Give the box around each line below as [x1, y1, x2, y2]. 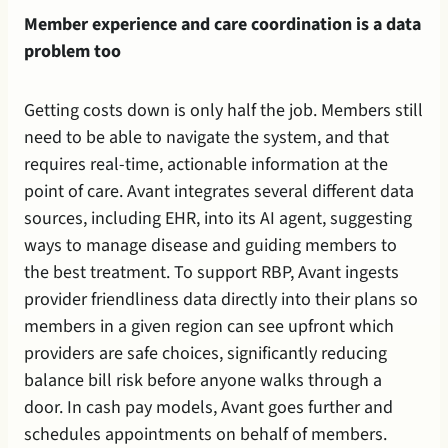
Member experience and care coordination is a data [24, 11, 421, 37]
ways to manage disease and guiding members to [24, 232, 397, 258]
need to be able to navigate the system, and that [24, 124, 389, 150]
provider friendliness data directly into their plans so [24, 286, 418, 312]
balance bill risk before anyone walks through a [24, 367, 382, 393]
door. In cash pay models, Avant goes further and [24, 394, 393, 420]
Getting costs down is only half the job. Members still [24, 97, 423, 123]
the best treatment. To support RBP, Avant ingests [24, 259, 399, 285]
